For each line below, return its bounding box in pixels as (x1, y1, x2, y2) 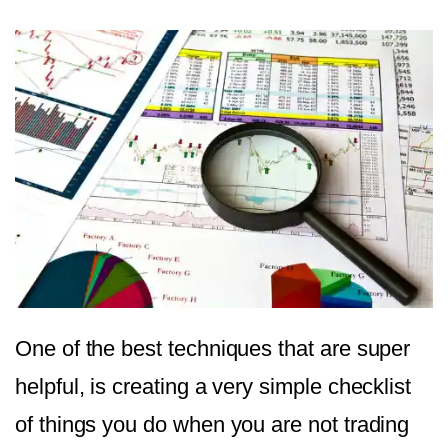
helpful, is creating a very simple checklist (15, 374, 412, 400)
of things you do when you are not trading (15, 412, 410, 438)
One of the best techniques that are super (15, 336, 411, 362)
